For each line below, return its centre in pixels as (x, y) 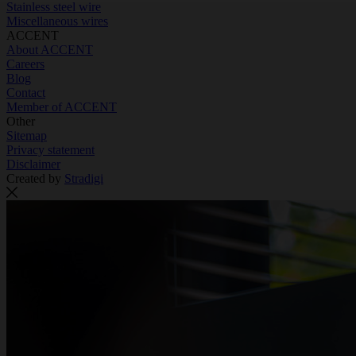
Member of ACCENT (62, 106)
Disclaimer (33, 164)
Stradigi (84, 178)
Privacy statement (50, 149)
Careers (25, 64)
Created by (35, 178)
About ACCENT (50, 49)
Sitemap (27, 135)
